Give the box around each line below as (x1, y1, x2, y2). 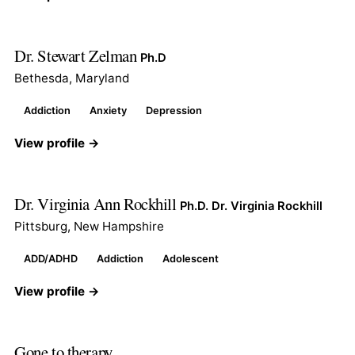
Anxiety (90, 104, 127, 116)
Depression (146, 104, 202, 116)
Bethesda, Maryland (14, 70, 129, 86)
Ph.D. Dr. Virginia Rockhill (180, 198, 323, 213)
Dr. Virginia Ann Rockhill (14, 192, 181, 215)
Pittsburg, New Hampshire (14, 218, 164, 234)
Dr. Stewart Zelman (14, 44, 141, 67)
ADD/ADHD (24, 252, 78, 265)
